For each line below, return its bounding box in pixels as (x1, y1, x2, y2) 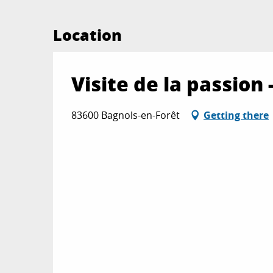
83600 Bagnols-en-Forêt (71, 108, 180, 122)
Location (53, 24, 122, 46)
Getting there (204, 108, 269, 122)
